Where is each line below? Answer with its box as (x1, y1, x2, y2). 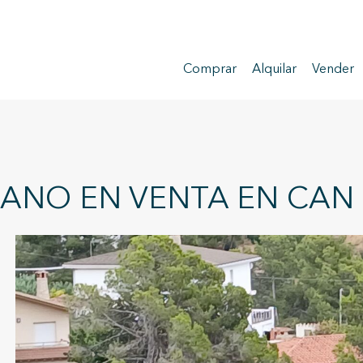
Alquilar (252, 63, 297, 76)
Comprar (183, 63, 237, 76)
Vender (312, 63, 354, 76)
